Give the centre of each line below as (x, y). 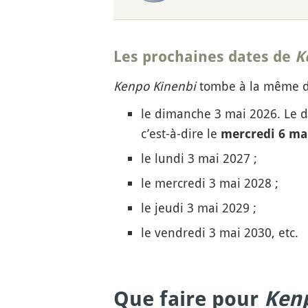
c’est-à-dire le (179, 133)
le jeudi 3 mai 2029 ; (198, 207)
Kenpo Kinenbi (154, 86)
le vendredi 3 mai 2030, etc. (219, 232)
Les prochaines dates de (204, 56)
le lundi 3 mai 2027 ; (199, 158)
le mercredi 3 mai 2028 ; (209, 183)
